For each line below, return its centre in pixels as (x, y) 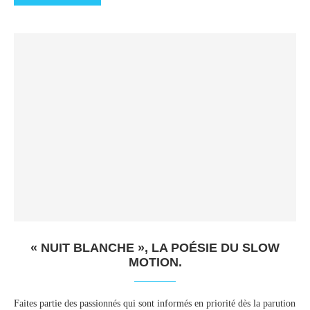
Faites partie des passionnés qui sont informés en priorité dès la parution (155, 303)
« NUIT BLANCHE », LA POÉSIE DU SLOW (155, 248)
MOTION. (155, 262)
